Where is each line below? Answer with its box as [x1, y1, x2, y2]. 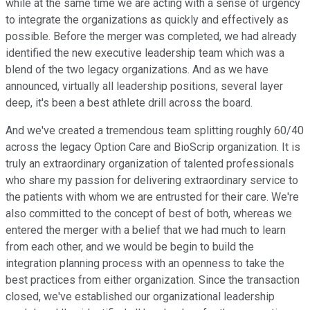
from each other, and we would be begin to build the [6, 240, 254, 254]
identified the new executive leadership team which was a [6, 46, 284, 60]
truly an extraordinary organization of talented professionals [6, 157, 294, 171]
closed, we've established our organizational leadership [6, 290, 275, 304]
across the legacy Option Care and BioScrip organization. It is [6, 140, 300, 154]
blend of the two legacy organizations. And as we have [6, 63, 268, 77]
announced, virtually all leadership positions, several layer [6, 80, 283, 93]
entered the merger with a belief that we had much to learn [6, 224, 286, 237]
